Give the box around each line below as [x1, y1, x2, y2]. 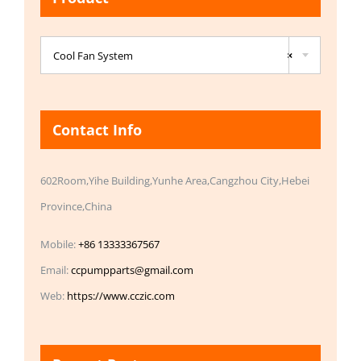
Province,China [40, 199, 112, 214]
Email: [40, 263, 71, 278]
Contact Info [52, 119, 142, 139]
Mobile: [40, 237, 78, 252]
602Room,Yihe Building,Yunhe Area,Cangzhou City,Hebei [40, 173, 309, 189]
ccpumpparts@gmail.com [71, 263, 193, 278]
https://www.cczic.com [67, 288, 175, 304]
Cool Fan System [53, 48, 133, 63]
